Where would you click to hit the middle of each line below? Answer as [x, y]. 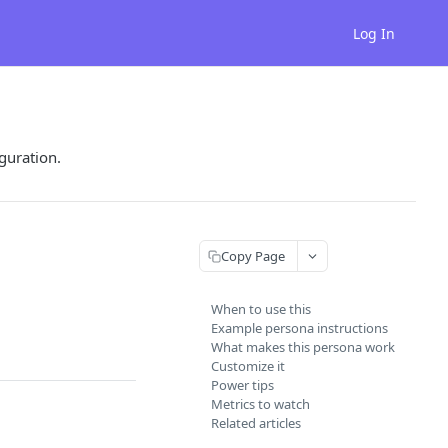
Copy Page [253, 255]
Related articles [256, 423]
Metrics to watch [260, 404]
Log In [374, 33]
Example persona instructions [299, 328]
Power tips [242, 385]
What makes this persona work [303, 347]
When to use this [261, 309]
